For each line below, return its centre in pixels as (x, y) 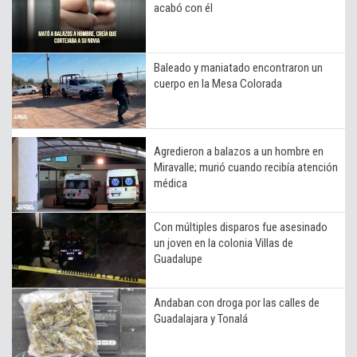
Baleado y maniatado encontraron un (238, 67)
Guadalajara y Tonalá (201, 318)
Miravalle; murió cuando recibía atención (246, 167)
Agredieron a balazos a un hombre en (239, 151)
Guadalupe (178, 259)
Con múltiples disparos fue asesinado (241, 227)
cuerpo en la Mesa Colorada (218, 83)
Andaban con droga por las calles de (237, 302)
